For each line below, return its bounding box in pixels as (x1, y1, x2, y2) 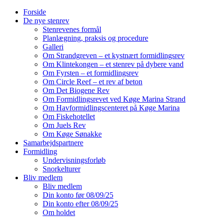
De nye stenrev (23, 16, 69, 25)
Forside (23, 8, 46, 16)
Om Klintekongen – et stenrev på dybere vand (43, 60, 184, 68)
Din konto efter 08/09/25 (43, 200, 118, 208)
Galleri (43, 43, 63, 51)
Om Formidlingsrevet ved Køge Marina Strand (43, 95, 186, 103)
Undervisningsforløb (43, 156, 106, 164)
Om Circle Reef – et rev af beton (43, 77, 142, 86)
